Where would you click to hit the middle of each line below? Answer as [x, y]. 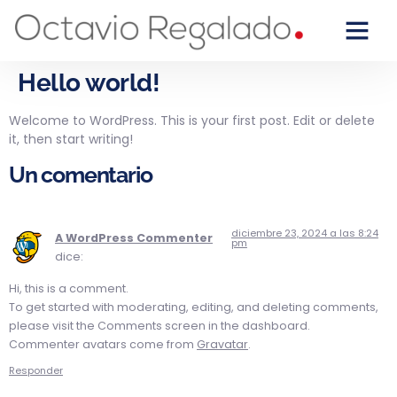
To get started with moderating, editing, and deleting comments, [194, 307]
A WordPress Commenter [134, 238]
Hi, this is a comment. [69, 288]
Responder [36, 371]
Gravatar [222, 344]
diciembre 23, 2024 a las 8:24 [304, 234]
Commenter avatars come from [103, 344]
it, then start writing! [71, 139]
